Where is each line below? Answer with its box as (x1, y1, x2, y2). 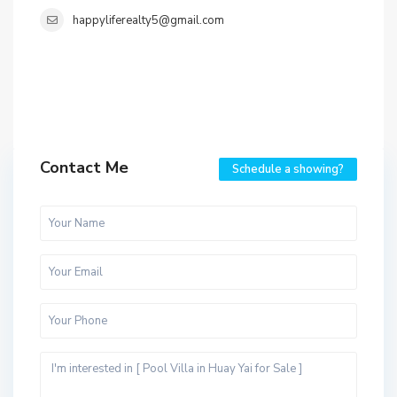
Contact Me (40, 156, 129, 178)
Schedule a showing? (231, 160, 344, 177)
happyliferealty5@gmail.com (73, 12, 225, 28)
